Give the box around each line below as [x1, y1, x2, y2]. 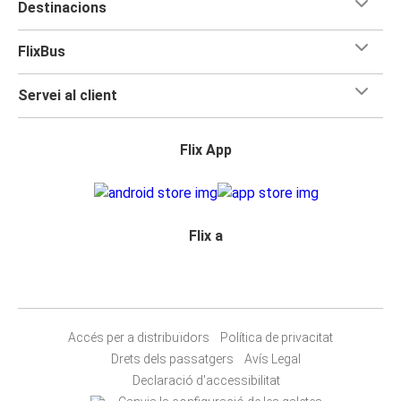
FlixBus [18, 43, 65, 61]
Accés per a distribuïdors [68, 330, 209, 346]
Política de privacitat [220, 330, 333, 346]
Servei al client [18, 87, 117, 105]
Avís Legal [244, 352, 301, 367]
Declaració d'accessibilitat [132, 373, 280, 388]
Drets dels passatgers [111, 352, 234, 367]
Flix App [180, 141, 232, 159]
